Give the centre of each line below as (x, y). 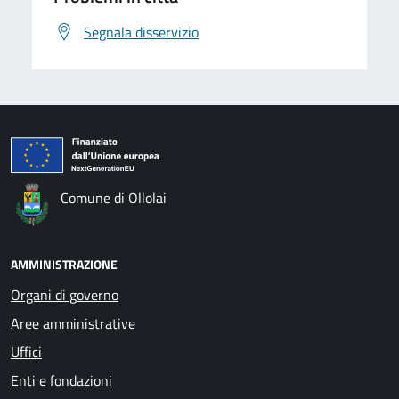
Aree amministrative (73, 324)
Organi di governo (65, 295)
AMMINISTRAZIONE (64, 265)
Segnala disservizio (141, 33)
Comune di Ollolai (114, 198)
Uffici (26, 352)
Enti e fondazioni (61, 381)
